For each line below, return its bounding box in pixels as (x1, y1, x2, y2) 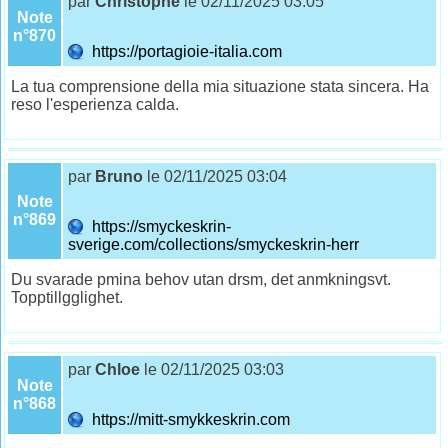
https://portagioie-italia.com (84, 42, 287, 60)
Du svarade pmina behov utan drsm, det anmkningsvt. (11, 270, 392, 288)
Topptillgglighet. (11, 288, 124, 306)
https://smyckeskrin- (84, 217, 232, 235)
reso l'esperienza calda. (11, 95, 180, 113)
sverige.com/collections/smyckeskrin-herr (68, 235, 364, 253)
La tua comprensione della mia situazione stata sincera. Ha (11, 77, 430, 95)
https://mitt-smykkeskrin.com (84, 410, 295, 428)
